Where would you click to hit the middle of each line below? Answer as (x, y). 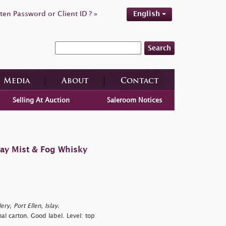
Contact (139, 81)
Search (159, 48)
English (147, 14)
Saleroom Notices (135, 100)
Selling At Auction (41, 100)
